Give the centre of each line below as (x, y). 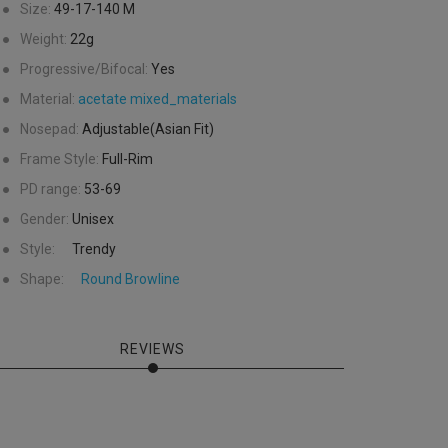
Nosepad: (49, 129)
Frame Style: (59, 159)
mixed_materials (183, 99)
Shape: (49, 279)
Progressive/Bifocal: (84, 69)
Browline (152, 279)
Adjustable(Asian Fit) (148, 129)
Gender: (44, 219)
